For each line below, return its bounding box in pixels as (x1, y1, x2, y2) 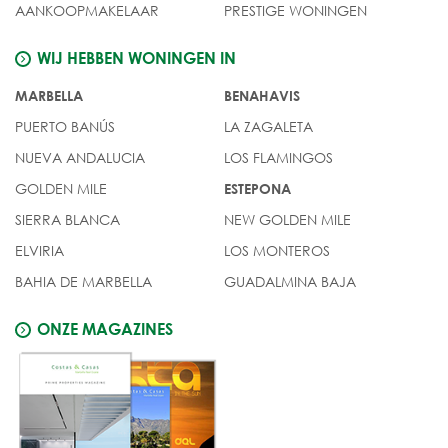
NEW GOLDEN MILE (224, 209, 351, 229)
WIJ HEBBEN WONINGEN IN (37, 47, 236, 67)
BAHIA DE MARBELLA (15, 271, 152, 291)
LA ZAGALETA (224, 116, 313, 136)
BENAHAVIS (224, 86, 300, 104)
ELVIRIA (15, 240, 64, 260)
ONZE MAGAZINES (37, 318, 173, 338)
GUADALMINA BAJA (224, 271, 356, 291)
